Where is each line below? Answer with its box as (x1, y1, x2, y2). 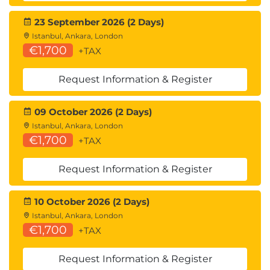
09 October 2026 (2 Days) (32, 106, 152, 118)
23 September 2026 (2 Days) (32, 16, 164, 28)
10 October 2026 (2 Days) (32, 196, 149, 207)
